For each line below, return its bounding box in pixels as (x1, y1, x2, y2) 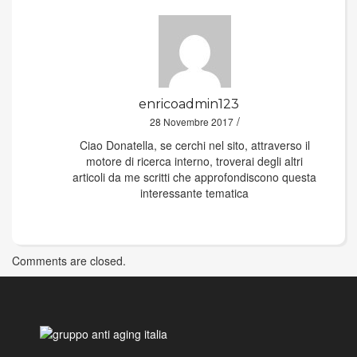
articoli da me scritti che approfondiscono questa (73, 168, 316, 185)
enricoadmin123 (138, 96, 239, 112)
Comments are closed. (12, 252, 126, 269)
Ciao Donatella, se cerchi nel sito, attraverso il (79, 136, 310, 153)
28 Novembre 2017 (149, 114, 233, 128)
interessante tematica (140, 184, 249, 201)
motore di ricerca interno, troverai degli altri (86, 152, 303, 169)
